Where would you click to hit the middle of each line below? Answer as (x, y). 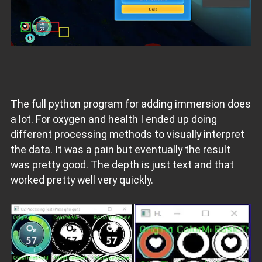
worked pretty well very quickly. (82, 180)
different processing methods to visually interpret (127, 135)
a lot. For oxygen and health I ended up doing (113, 119)
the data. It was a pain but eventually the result (120, 150)
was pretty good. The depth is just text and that (122, 165)
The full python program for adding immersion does (130, 104)
